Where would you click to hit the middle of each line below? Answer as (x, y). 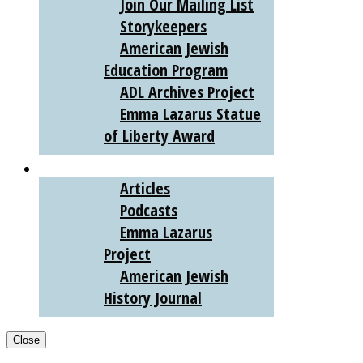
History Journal (153, 298)
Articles (145, 189)
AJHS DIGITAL (83, 168)
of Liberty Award (159, 136)
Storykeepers (163, 27)
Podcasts (149, 211)
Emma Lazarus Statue (190, 114)
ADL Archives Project (187, 92)
